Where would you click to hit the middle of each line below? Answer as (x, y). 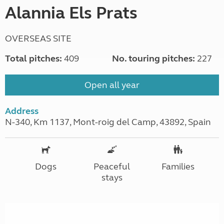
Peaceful (112, 166)
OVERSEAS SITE (38, 38)
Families (178, 166)
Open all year (112, 85)
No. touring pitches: (153, 58)
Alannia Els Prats (71, 13)
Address (22, 111)
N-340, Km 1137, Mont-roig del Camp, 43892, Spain (108, 122)
